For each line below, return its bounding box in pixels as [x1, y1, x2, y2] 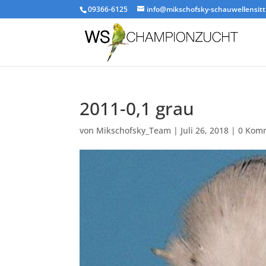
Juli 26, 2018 [180, 125, 229, 136]
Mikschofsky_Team [96, 125, 172, 136]
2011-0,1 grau [80, 96, 195, 121]
